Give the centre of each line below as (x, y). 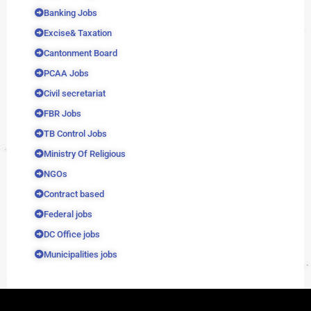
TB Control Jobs (75, 134)
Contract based (74, 194)
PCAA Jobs (66, 73)
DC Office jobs (72, 234)
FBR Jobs (62, 114)
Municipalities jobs (81, 254)
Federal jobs (68, 214)
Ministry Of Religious (85, 154)
